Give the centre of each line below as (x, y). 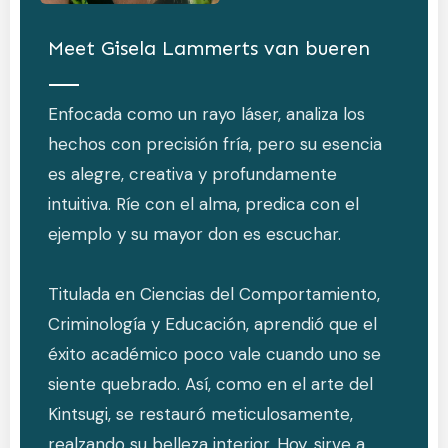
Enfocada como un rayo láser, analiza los (206, 113)
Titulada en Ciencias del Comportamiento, (214, 293)
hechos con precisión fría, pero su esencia (215, 143)
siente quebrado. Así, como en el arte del (210, 383)
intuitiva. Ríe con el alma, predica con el (203, 203)
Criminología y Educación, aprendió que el (212, 323)
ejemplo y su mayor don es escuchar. (194, 233)
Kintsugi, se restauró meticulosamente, (200, 413)
